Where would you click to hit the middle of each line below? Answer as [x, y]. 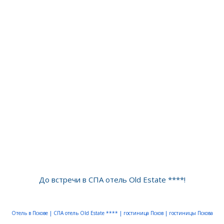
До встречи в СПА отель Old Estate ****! [112, 179]
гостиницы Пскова [190, 213]
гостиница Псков [144, 213]
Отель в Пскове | [31, 213]
